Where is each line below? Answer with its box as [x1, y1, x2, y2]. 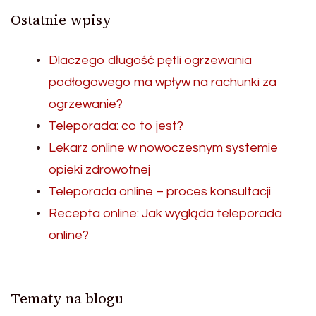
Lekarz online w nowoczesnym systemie [49, 141, 278, 154]
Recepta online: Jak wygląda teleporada [49, 207, 282, 220]
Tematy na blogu [11, 288, 124, 308]
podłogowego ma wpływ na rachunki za [49, 75, 276, 89]
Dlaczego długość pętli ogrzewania [49, 54, 252, 67]
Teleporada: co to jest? [49, 119, 183, 133]
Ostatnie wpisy [11, 10, 111, 30]
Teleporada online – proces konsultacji [49, 185, 271, 198]
